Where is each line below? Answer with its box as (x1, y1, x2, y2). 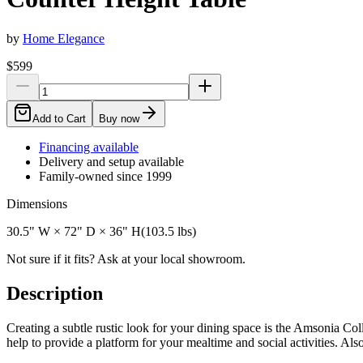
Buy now (99, 112, 139, 125)
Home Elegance (23, 31, 105, 45)
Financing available (39, 139, 139, 154)
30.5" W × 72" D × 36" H (6, 224, 141, 238)
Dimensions (6, 196, 67, 211)
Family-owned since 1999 (39, 169, 172, 183)
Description (6, 282, 103, 304)
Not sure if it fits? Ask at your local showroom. (6, 251, 246, 266)
